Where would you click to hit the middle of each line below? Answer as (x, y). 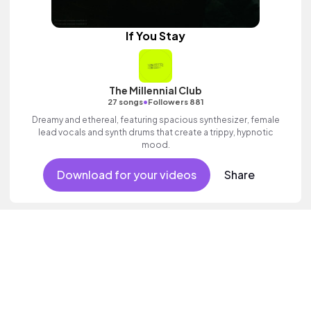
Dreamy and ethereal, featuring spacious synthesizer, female (155, 120)
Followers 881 (176, 102)
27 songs (125, 102)
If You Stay (155, 36)
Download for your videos (126, 175)
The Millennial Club (155, 90)
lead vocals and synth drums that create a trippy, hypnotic (155, 132)
